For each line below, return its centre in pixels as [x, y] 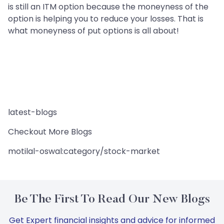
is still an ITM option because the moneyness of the [108, 7]
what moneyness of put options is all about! [93, 31]
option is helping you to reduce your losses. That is [106, 19]
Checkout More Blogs [50, 132]
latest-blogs [32, 112]
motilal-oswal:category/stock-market [84, 151]
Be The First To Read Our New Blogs [112, 200]
